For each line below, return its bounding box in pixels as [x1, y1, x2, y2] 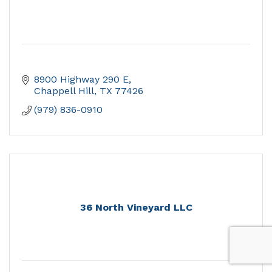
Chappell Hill [34, 85, 94, 97]
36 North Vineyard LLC [80, 202, 192, 214]
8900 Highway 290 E [34, 73, 129, 86]
